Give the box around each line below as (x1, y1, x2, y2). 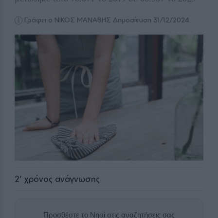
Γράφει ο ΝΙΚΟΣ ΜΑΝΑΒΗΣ (24, 16, 111, 24)
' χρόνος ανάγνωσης (19, 173, 100, 184)
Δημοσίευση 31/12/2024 (111, 16, 190, 24)
